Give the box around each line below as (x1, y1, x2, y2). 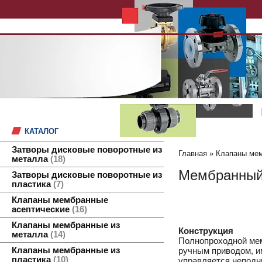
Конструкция (178, 226, 233, 236)
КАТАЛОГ (25, 127, 58, 136)
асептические (12, 205, 72, 214)
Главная (178, 149, 207, 158)
